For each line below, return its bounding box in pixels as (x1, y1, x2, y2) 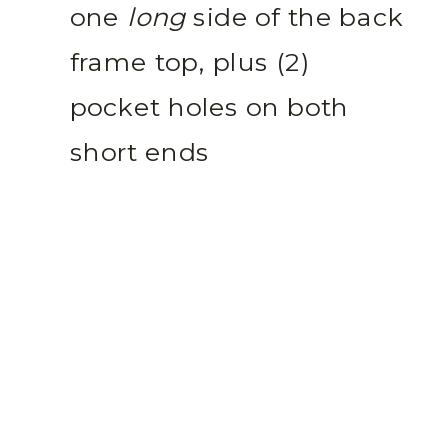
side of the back (185, 3, 404, 35)
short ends (70, 137, 210, 169)
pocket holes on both (70, 92, 349, 124)
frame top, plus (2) (70, 48, 311, 79)
